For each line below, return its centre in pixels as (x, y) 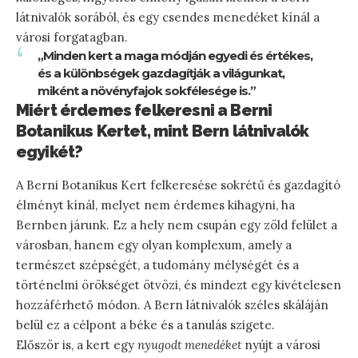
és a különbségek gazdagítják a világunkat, (161, 73)
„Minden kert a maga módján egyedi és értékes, (175, 55)
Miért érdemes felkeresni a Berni (144, 110)
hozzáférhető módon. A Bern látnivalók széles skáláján (172, 304)
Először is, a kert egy (77, 344)
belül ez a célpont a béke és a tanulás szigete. (145, 324)
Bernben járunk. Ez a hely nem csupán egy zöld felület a (177, 225)
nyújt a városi (281, 344)
